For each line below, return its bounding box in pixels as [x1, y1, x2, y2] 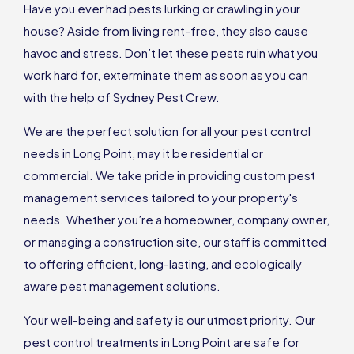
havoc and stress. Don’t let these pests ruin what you [24, 45, 318, 61]
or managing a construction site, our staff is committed [24, 234, 326, 250]
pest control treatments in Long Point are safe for [24, 334, 299, 350]
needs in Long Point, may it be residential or [24, 145, 263, 161]
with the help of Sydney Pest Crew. [24, 89, 220, 105]
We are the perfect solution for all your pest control [24, 123, 311, 139]
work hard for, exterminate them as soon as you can [24, 67, 308, 83]
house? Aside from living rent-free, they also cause [24, 23, 308, 39]
